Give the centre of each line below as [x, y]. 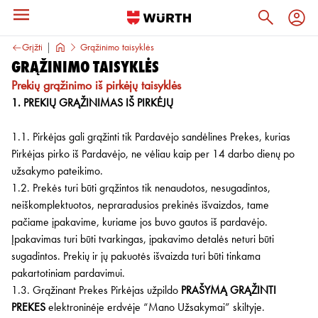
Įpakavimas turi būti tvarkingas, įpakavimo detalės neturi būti [143, 240]
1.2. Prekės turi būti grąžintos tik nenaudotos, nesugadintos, [141, 189]
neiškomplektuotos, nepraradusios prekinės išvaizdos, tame [140, 206]
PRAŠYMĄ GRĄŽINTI [229, 291]
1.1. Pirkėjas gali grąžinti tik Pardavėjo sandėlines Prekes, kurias [151, 138]
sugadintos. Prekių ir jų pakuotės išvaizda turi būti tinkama [136, 257]
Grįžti [32, 48]
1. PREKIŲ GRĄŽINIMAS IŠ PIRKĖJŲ [92, 104]
